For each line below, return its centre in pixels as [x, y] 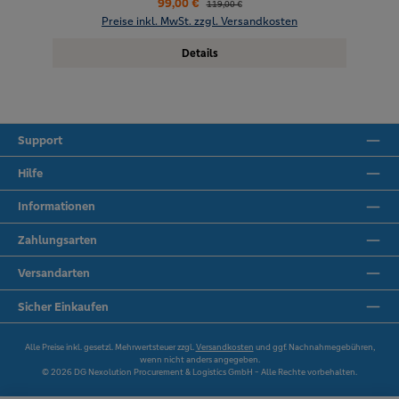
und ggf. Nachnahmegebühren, [314, 348]
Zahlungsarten [57, 240]
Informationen [57, 207]
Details [199, 53]
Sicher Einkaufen [63, 306]
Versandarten [54, 273]
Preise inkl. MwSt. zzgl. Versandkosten [199, 21]
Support [40, 140]
